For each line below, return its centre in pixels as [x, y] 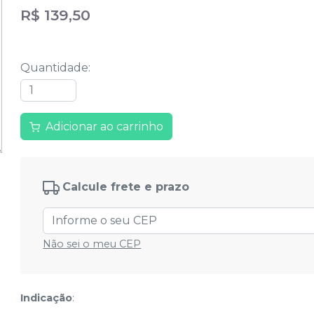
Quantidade [55, 68]
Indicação [47, 298]
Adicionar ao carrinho [105, 127]
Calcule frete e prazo [126, 187]
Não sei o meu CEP [92, 244]
